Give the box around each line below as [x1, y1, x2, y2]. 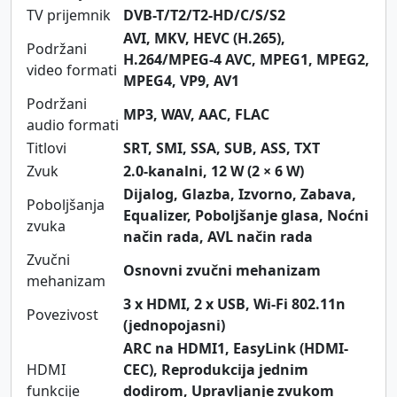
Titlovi [27, 137, 66, 158]
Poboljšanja [27, 194, 105, 214]
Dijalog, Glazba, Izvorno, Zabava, [123, 183, 356, 204]
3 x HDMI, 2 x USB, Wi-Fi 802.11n [123, 293, 346, 314]
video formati [27, 59, 117, 80]
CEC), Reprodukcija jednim [123, 359, 308, 379]
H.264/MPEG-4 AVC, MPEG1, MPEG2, [123, 49, 370, 69]
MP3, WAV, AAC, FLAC [123, 104, 269, 124]
